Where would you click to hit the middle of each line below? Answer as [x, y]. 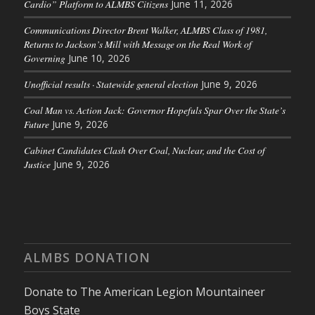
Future [36, 124]
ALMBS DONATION [87, 258]
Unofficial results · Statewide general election [111, 84]
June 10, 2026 [99, 58]
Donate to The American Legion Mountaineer [144, 292]
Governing [44, 58]
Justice [37, 165]
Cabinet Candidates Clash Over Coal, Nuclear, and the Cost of [144, 150]
